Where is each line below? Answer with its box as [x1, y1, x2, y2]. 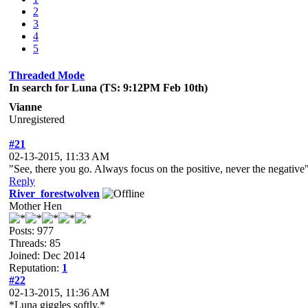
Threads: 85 [9, 237, 60, 249]
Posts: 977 [9, 225, 54, 236]
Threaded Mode [9, 69, 85, 81]
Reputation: [9, 262, 62, 274]
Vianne [9, 101, 42, 113]
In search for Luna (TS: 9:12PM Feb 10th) [9, 82, 208, 93]
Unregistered [9, 113, 65, 125]
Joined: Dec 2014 [9, 250, 85, 261]
